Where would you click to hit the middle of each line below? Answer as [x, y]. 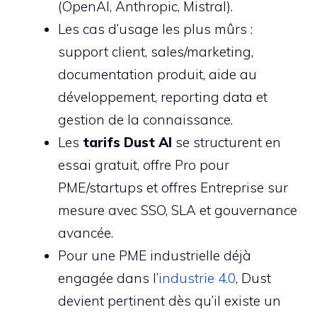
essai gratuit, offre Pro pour [144, 165]
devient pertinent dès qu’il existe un [169, 300]
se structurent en [226, 142]
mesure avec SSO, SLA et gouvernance [178, 210]
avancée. [86, 232]
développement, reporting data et [163, 97]
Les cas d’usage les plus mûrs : [155, 29]
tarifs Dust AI [127, 142]
